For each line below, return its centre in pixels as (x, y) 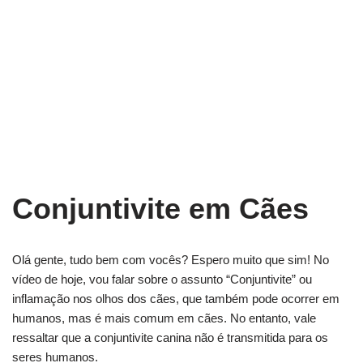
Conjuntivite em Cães (160, 209)
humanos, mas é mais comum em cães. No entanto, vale (164, 318)
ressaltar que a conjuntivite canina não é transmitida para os (170, 337)
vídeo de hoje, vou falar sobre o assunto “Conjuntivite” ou (162, 279)
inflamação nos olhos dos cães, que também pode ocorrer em (176, 299)
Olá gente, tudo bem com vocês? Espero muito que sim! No (171, 260)
